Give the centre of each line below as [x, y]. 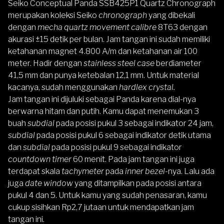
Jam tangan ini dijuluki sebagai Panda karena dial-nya [102, 99]
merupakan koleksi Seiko [53, 15]
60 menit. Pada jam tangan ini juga [133, 159]
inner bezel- [146, 171]
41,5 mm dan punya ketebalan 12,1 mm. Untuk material [103, 75]
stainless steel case [120, 63]
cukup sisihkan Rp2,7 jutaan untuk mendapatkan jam [101, 207]
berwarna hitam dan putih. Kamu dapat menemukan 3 [103, 111]
